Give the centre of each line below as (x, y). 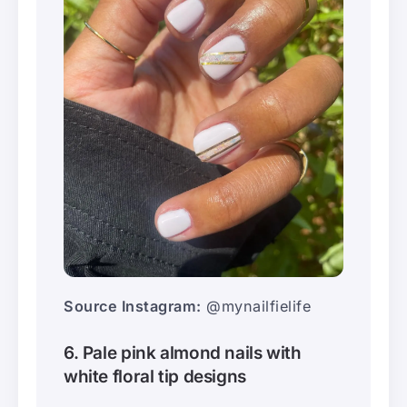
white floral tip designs (155, 376)
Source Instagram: (133, 306)
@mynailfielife (256, 306)
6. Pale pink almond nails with (183, 352)
